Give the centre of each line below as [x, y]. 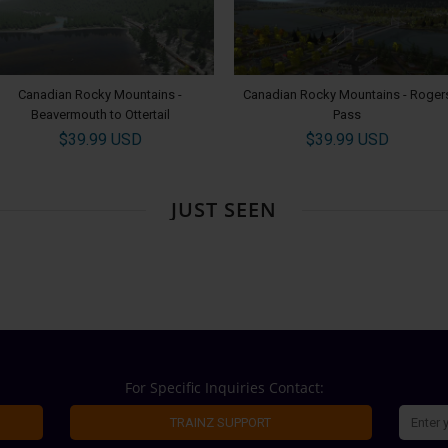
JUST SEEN [224, 209]
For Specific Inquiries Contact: [224, 387]
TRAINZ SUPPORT [221, 422]
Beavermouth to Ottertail [100, 114]
